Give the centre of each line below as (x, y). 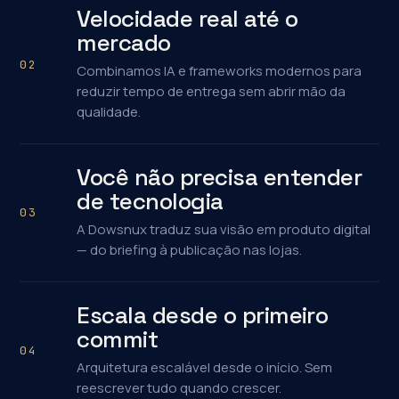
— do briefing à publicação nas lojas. (190, 250)
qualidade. (109, 112)
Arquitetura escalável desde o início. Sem (205, 367)
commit (118, 339)
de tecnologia (150, 201)
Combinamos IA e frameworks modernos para (220, 71)
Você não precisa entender (220, 177)
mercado (124, 43)
